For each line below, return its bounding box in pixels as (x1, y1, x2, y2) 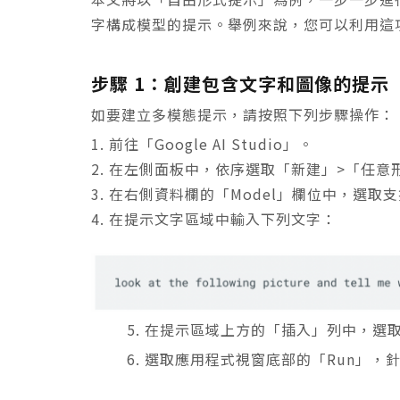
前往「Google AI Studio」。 (109, 132, 313, 154)
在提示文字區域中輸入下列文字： (109, 207, 337, 229)
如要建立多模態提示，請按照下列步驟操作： (91, 103, 395, 125)
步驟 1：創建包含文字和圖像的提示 (91, 70, 389, 96)
